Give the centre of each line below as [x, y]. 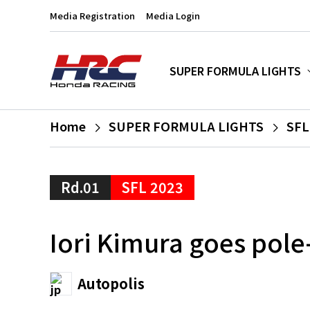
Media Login [173, 16]
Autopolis [111, 283]
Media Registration [92, 16]
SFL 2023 [153, 187]
